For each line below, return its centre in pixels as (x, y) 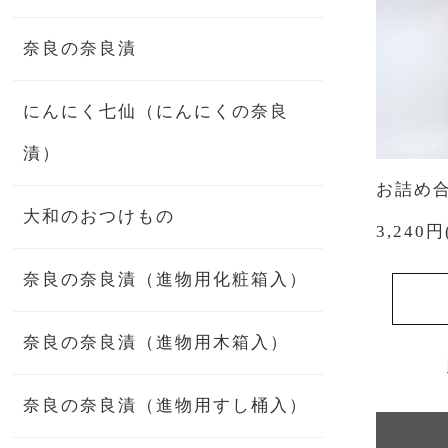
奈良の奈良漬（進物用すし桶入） (166, 405)
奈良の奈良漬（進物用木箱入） (156, 342)
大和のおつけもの (99, 216)
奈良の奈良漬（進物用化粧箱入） (166, 279)
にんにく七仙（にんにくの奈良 (156, 111)
